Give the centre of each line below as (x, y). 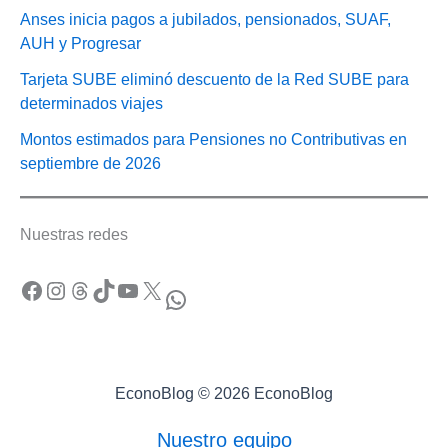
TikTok (97, 289)
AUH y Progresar (80, 44)
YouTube (121, 289)
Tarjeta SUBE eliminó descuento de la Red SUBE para (214, 80)
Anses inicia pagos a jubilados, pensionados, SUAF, (205, 20)
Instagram (53, 289)
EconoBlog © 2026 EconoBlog (224, 394)
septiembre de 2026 (90, 164)
